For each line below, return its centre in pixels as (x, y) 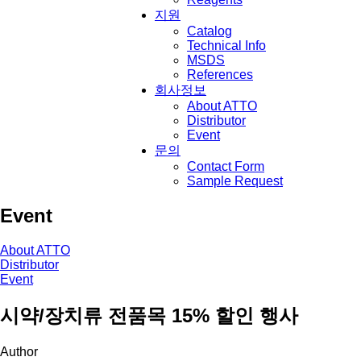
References (220, 75)
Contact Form (226, 166)
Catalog (210, 31)
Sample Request (235, 181)
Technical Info (226, 46)
